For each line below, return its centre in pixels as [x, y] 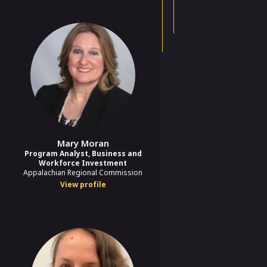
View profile [83, 184]
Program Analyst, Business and [83, 153]
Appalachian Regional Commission [83, 172]
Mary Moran [83, 143]
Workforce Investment [83, 163]
